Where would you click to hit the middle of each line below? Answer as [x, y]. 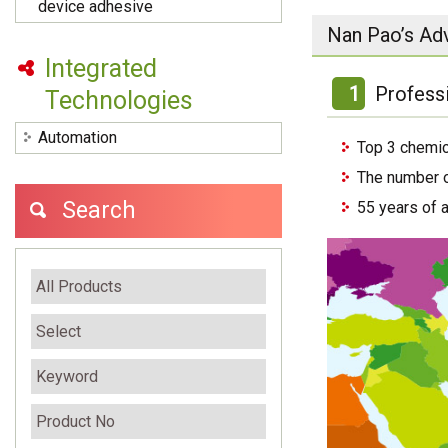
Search [99, 211]
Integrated [101, 69]
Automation [77, 138]
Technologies [119, 101]
